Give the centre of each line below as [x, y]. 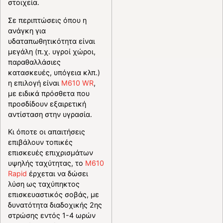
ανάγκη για [27, 30]
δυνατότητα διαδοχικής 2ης [55, 205]
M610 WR [77, 83]
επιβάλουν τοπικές [40, 142]
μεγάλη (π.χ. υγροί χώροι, [52, 51]
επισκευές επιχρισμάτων [51, 152]
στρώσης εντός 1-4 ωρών [52, 215]
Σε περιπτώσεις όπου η [47, 20]
